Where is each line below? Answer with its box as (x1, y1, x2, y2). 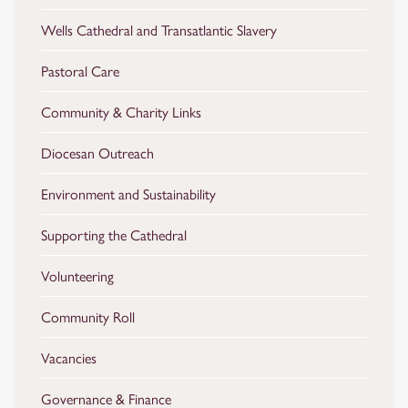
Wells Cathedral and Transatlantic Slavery (41, 19, 277, 40)
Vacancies (41, 347, 97, 368)
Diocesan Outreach (41, 142, 154, 163)
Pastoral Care (41, 60, 119, 81)
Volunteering (41, 265, 114, 286)
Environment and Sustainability (41, 183, 216, 204)
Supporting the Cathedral (41, 224, 187, 245)
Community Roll (41, 306, 135, 327)
